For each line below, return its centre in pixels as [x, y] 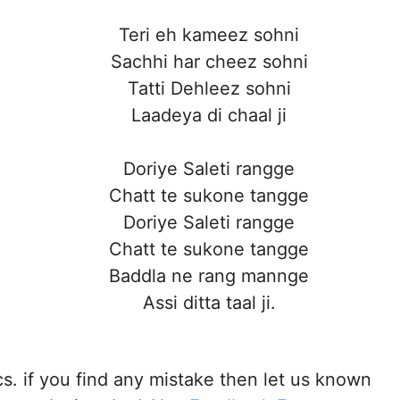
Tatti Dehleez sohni [209, 89]
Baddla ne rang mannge [209, 276]
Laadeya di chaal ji [209, 116]
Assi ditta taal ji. [209, 303]
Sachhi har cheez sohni [209, 62]
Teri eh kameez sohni [209, 35]
